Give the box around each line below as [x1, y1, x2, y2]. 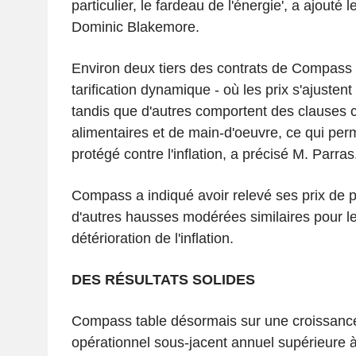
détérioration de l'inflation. [71, 230, 234, 246]
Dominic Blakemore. [71, 18, 199, 35]
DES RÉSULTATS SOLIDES [71, 271, 255, 288]
